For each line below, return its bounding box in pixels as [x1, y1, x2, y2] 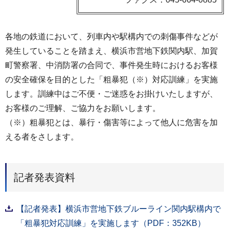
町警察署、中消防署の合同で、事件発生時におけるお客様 [5, 61, 218, 70]
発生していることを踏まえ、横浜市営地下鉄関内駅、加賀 [5, 47, 218, 55]
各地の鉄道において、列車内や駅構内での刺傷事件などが [5, 32, 218, 41]
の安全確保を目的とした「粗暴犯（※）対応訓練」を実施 [5, 75, 218, 84]
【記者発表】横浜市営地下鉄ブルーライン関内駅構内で [16, 204, 221, 213]
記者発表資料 [14, 171, 75, 183]
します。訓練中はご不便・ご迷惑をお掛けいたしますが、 [5, 89, 218, 98]
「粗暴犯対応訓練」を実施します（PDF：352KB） [16, 218, 205, 227]
